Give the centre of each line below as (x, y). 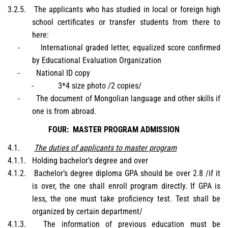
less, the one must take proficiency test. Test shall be (126, 198)
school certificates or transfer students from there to (126, 22)
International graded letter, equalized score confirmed (131, 48)
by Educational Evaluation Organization (97, 61)
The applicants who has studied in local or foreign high (127, 10)
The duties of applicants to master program (105, 148)
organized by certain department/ (87, 211)
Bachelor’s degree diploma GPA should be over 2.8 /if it (127, 173)
